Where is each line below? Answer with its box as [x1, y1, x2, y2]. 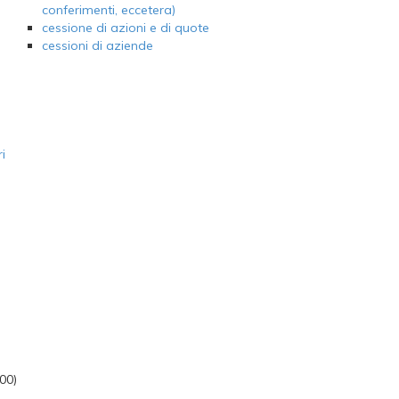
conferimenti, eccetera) [41, 2, 175, 19]
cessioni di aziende [41, 37, 153, 54]
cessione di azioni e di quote [41, 20, 209, 37]
